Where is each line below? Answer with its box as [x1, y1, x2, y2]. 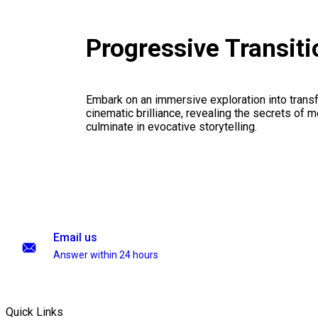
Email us [53, 231, 97, 244]
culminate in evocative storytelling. [85, 120, 257, 134]
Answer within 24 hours [53, 249, 158, 261]
